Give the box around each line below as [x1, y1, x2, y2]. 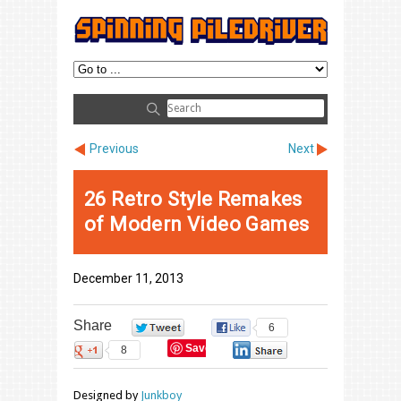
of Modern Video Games [84, 212, 310, 235]
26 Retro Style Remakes [84, 187, 303, 210]
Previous [90, 141, 139, 156]
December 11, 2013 [73, 270, 183, 286]
